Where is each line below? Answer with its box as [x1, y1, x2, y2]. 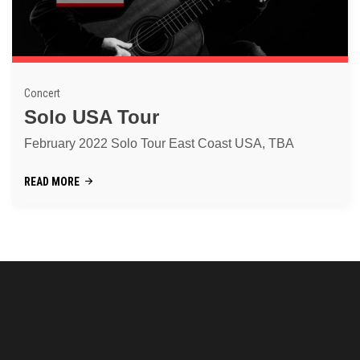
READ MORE [24, 174, 80, 188]
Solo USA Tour [24, 105, 159, 128]
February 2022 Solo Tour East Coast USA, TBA [24, 136, 294, 150]
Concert [24, 86, 60, 100]
